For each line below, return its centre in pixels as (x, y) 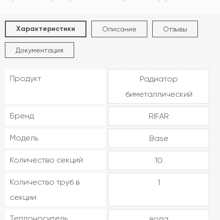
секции (23, 197)
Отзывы (175, 29)
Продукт (26, 78)
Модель (24, 138)
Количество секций (46, 160)
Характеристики (46, 29)
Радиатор (159, 79)
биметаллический (159, 94)
